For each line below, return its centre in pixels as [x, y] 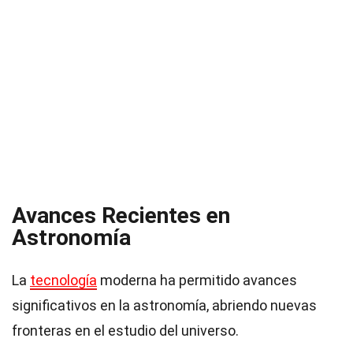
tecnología [63, 280]
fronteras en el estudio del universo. [125, 331]
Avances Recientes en [121, 216]
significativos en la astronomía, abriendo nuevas [164, 305]
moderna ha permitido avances [197, 280]
